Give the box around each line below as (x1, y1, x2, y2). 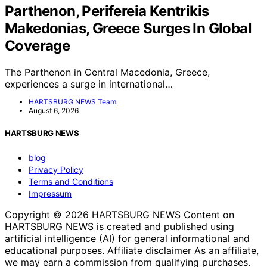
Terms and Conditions (29, 176, 113, 187)
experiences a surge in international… (5, 78, 173, 91)
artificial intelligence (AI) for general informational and (5, 232, 250, 244)
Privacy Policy (29, 164, 83, 175)
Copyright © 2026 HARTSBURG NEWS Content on (5, 208, 234, 221)
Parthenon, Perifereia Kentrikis (5, 2, 209, 20)
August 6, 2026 (29, 106, 79, 116)
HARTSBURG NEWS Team (29, 97, 116, 107)
